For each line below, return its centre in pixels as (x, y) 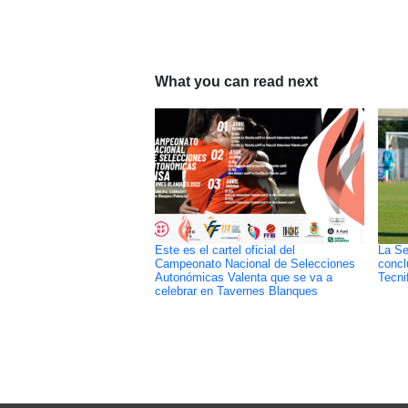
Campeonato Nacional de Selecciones (255, 265)
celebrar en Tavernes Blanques (236, 292)
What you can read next (236, 82)
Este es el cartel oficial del (224, 251)
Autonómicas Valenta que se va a (243, 278)
